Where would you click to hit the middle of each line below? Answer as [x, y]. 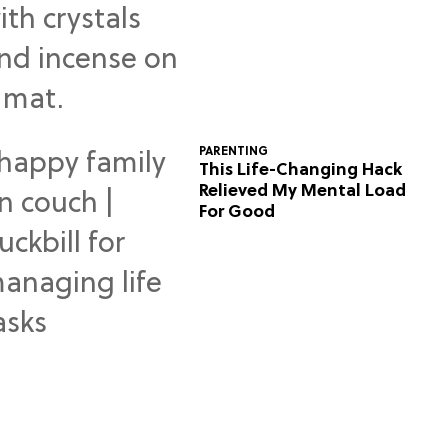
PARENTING [234, 152]
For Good [237, 213]
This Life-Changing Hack [301, 171]
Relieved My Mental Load [303, 192]
